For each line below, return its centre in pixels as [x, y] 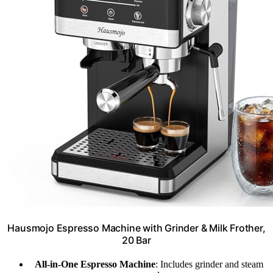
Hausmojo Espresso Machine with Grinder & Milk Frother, [136, 228]
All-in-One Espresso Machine [95, 264]
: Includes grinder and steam [209, 264]
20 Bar [136, 240]
